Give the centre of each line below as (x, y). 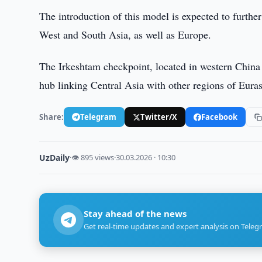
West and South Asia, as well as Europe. (125, 35)
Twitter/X (159, 117)
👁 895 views (93, 157)
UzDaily (55, 158)
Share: (52, 117)
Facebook (220, 117)
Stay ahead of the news (135, 213)
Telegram (99, 117)
